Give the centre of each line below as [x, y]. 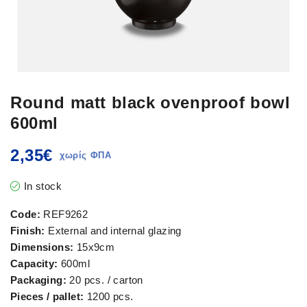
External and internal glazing [113, 230]
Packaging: [38, 280]
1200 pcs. [109, 296]
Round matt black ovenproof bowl [150, 102]
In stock [43, 186]
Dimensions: [42, 247]
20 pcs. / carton [105, 280]
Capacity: [34, 263]
